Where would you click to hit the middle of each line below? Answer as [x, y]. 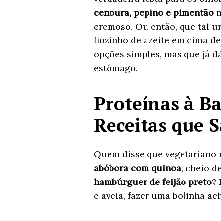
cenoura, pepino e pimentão [153, 12]
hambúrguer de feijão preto [152, 182]
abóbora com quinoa [137, 168]
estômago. [115, 68]
